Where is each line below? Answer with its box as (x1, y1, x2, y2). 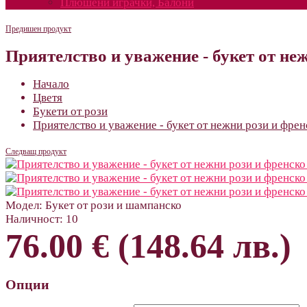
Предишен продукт (5, 24, 71, 34)
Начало (33, 77, 69, 90)
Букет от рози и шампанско (42, 198, 182, 212)
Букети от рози (33, 104, 108, 118)
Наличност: (5, 212, 63, 225)
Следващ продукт (5, 146, 66, 156)
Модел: (5, 198, 42, 212)
